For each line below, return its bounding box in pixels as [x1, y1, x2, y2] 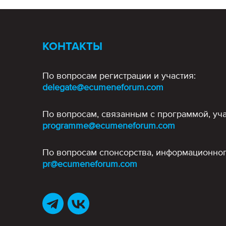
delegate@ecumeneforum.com [42, 82, 163, 93]
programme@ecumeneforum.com [42, 120, 175, 132]
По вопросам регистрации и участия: [42, 70, 196, 82]
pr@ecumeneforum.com [42, 158, 137, 170]
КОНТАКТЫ [42, 40, 102, 54]
